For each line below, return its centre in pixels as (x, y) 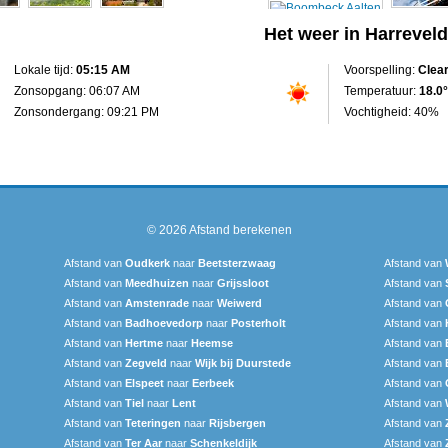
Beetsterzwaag (237, 262)
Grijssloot (243, 282)
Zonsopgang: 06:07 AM (77, 90)
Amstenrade (157, 302)
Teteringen (153, 422)
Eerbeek (213, 382)
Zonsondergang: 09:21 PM (86, 111)
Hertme (144, 342)
